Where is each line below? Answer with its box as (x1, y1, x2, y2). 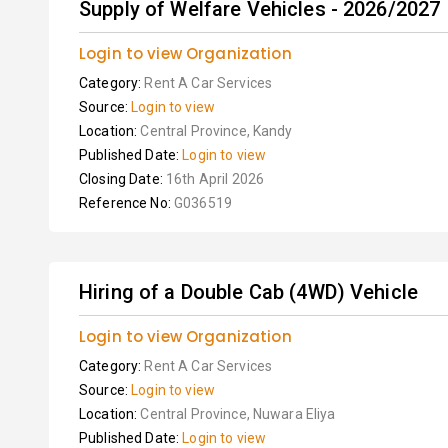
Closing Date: (79, 171, 166, 187)
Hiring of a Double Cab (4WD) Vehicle (79, 280, 419, 304)
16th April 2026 (165, 171, 265, 187)
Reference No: (79, 195, 174, 211)
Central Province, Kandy (140, 123, 293, 139)
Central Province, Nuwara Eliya (140, 406, 336, 422)
